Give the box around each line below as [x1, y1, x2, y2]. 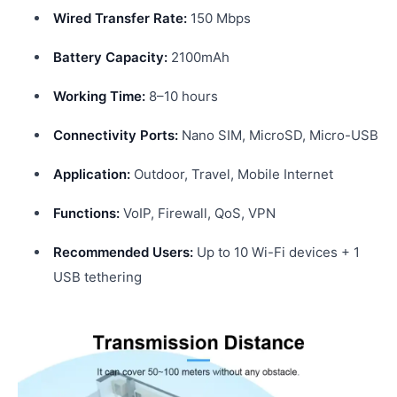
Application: [53, 166, 130, 183]
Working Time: [53, 88, 145, 105]
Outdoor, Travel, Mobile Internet [130, 166, 333, 183]
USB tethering [53, 269, 142, 285]
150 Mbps [187, 10, 251, 27]
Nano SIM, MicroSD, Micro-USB [178, 127, 378, 144]
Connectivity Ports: [53, 127, 178, 144]
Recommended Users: [53, 244, 193, 261]
